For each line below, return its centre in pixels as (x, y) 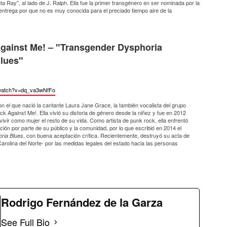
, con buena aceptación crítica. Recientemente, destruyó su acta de (106, 135)
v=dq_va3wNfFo (35, 89)
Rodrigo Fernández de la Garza (82, 202)
